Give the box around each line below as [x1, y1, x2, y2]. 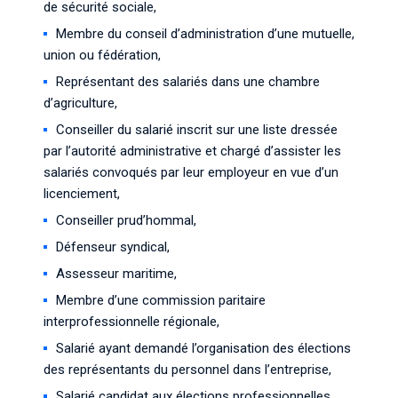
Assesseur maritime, [56, 266, 177, 282]
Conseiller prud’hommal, [56, 212, 196, 228]
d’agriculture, [44, 95, 117, 111]
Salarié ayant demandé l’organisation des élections [56, 340, 351, 356]
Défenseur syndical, [56, 239, 170, 255]
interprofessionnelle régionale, [44, 314, 219, 330]
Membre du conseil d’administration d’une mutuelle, [56, 26, 354, 42]
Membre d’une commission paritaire [56, 292, 266, 308]
